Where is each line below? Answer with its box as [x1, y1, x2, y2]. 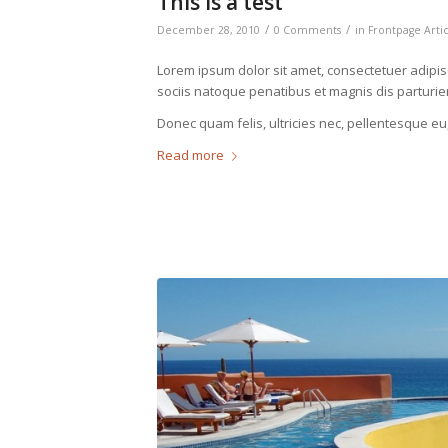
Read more [157, 145, 224, 164]
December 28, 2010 [157, 22, 260, 37]
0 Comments [274, 22, 341, 37]
